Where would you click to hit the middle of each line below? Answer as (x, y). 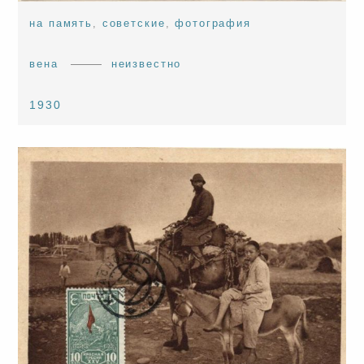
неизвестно (146, 64)
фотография (213, 23)
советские (134, 23)
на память (61, 23)
